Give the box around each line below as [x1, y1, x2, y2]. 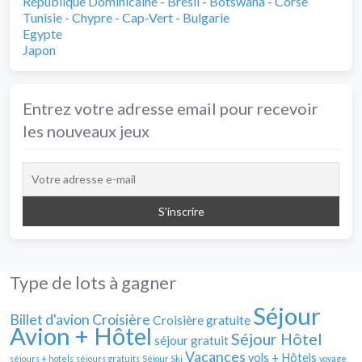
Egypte [23, 25, 62, 41]
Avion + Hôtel [10, 321, 152, 350]
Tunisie [23, 9, 62, 25]
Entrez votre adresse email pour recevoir [23, 98, 318, 118]
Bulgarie [183, 9, 229, 25]
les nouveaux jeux [23, 120, 149, 141]
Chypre [72, 9, 112, 25]
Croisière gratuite [153, 311, 250, 327]
